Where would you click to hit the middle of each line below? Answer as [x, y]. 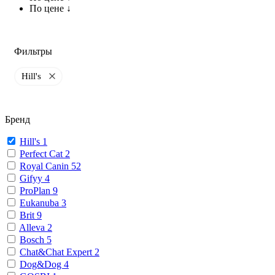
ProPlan [36, 190]
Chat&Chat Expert [57, 252]
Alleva [33, 227]
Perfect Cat [42, 153]
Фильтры [33, 51]
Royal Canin [45, 166]
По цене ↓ [50, 8]
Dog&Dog [42, 264]
